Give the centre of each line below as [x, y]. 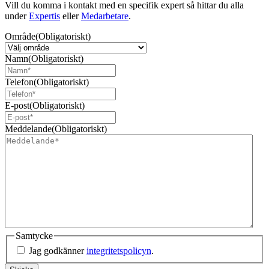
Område [20, 36]
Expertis [44, 16]
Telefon [19, 82]
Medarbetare [105, 16]
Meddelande [28, 128]
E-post [17, 105]
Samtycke [34, 235]
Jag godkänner [58, 251]
